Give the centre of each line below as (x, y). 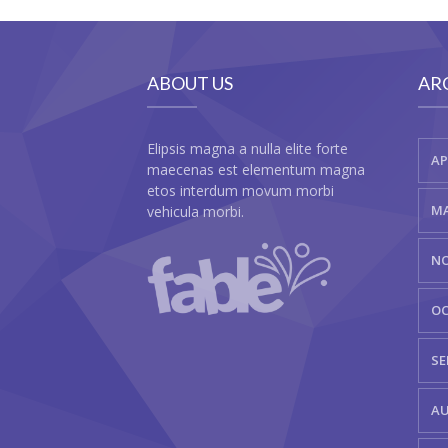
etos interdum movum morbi (240, 190)
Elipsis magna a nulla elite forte (247, 148)
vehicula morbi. (195, 211)
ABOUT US (190, 82)
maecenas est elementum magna (256, 169)
